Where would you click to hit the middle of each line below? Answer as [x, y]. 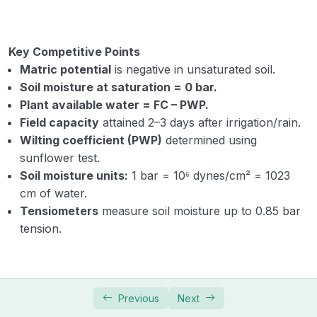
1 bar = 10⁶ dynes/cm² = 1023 [209, 175]
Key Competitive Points [74, 51]
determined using [209, 140]
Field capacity [59, 122]
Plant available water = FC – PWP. [114, 104]
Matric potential [65, 69]
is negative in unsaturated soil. [193, 69]
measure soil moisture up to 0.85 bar [200, 211]
